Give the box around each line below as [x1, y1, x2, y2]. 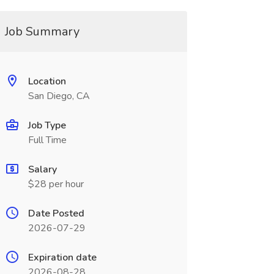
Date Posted [28, 207, 84, 220]
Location [28, 75, 66, 88]
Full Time [28, 133, 67, 147]
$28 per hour [28, 177, 84, 191]
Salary [28, 163, 57, 176]
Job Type [28, 119, 66, 132]
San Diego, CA [28, 89, 90, 103]
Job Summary [4, 23, 80, 40]
